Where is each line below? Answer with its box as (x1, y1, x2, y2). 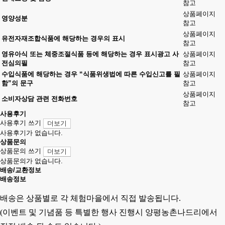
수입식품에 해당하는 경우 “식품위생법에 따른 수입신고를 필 (2, 70, 180, 78)
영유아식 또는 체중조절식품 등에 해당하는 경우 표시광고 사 (2, 50, 179, 58)
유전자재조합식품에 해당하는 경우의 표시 (2, 35, 125, 42)
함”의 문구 (2, 79, 33, 87)
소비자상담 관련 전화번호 (2, 95, 77, 102)
